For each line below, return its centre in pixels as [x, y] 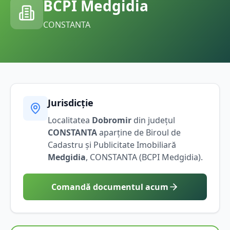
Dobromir [112, 120]
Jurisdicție [71, 102]
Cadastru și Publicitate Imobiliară [112, 145]
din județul [153, 120]
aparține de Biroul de [139, 132]
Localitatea [70, 120]
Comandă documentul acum [110, 187]
